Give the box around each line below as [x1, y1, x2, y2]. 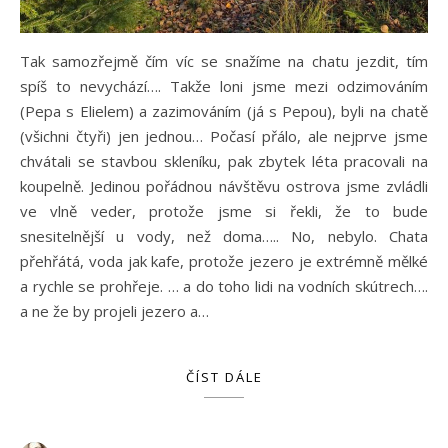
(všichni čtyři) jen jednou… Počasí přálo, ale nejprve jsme [20, 126, 428, 147]
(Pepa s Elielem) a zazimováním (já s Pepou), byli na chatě [20, 101, 428, 122]
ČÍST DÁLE [185, 368, 263, 387]
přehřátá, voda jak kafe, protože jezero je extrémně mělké [20, 251, 428, 272]
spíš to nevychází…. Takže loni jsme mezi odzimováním [20, 76, 428, 97]
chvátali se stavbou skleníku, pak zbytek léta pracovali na [20, 151, 428, 172]
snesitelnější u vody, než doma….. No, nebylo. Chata [20, 226, 428, 247]
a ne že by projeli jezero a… [20, 301, 209, 322]
